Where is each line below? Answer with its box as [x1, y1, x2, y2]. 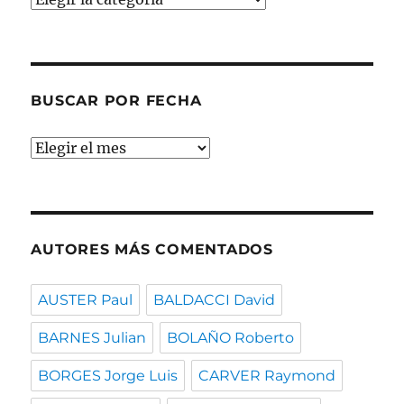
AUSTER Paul [38, 291, 133, 309]
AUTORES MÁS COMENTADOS [31, 241, 273, 259]
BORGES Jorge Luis [38, 367, 179, 385]
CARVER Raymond [198, 367, 336, 385]
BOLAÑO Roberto [167, 329, 295, 347]
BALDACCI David [153, 291, 276, 309]
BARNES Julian [38, 329, 147, 347]
